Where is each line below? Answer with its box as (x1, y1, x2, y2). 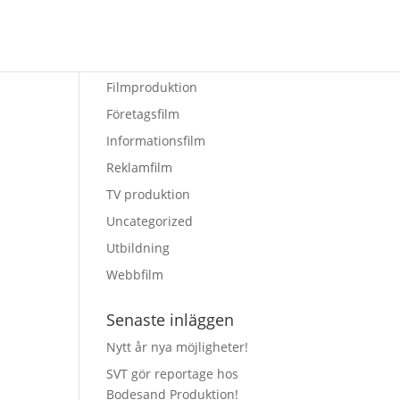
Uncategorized (106, 212, 194, 229)
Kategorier (106, 49, 185, 71)
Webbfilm (106, 266, 164, 283)
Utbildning (106, 239, 171, 256)
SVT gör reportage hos (106, 365, 239, 382)
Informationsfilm (106, 132, 206, 149)
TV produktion (106, 186, 191, 203)
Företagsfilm (106, 105, 180, 122)
